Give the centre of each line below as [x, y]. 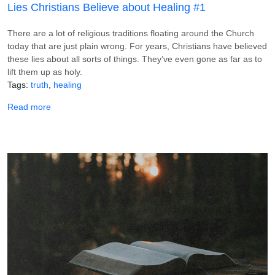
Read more [29, 107]
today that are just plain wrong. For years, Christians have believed [137, 46]
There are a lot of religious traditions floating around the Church [131, 33]
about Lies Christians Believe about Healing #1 [141, 106]
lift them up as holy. [45, 72]
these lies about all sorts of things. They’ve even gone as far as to [135, 59]
